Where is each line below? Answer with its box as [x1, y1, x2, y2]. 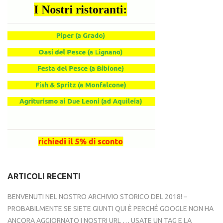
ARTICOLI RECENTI [7, 172, 81, 181]
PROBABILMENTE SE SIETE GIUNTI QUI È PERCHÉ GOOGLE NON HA [7, 205, 214, 213]
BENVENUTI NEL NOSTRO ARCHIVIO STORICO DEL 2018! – [7, 193, 187, 201]
